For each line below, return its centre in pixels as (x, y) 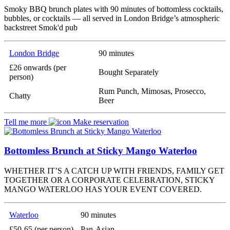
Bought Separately (129, 72)
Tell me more (26, 122)
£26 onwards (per (38, 67)
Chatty (20, 95)
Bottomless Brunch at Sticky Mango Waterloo (101, 151)
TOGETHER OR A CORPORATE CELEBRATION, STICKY (109, 180)
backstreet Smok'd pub (41, 27)
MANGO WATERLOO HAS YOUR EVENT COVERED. (103, 189)
